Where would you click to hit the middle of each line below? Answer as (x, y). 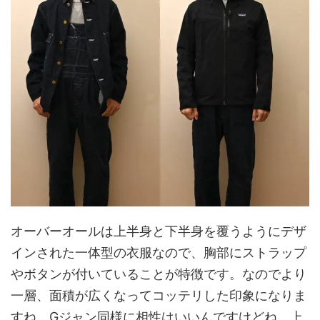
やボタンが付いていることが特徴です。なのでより (159, 274)
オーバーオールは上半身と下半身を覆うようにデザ (159, 231)
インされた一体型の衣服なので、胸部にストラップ (159, 253)
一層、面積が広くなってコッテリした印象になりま (159, 296)
